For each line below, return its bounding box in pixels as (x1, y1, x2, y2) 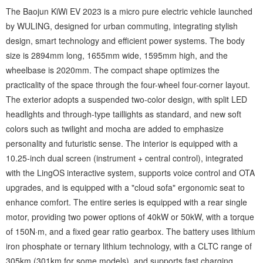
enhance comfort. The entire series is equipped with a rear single (6, 196, 247, 208)
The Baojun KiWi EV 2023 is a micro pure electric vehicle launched (6, 5, 252, 17)
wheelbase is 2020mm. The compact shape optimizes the (6, 64, 220, 76)
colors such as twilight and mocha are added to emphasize (6, 123, 224, 134)
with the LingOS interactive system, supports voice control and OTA (6, 167, 255, 178)
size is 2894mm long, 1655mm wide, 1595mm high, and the (6, 49, 228, 61)
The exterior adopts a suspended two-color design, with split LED (6, 93, 247, 105)
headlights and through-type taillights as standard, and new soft (6, 108, 241, 120)
